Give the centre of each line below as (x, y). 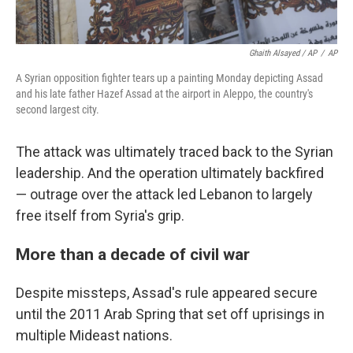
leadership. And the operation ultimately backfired (170, 173)
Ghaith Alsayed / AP (283, 53)
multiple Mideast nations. (94, 335)
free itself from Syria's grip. (100, 216)
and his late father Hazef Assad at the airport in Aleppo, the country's (164, 94)
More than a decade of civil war (133, 254)
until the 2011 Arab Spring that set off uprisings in (170, 314)
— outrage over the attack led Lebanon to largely (164, 194)
